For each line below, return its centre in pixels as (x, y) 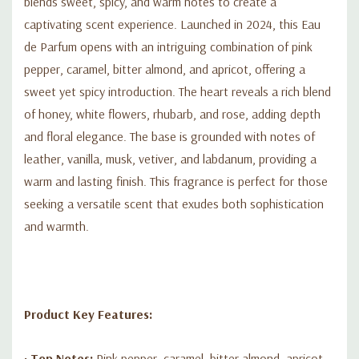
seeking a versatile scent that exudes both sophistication (174, 203)
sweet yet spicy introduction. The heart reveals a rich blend (177, 91)
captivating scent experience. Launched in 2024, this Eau (172, 24)
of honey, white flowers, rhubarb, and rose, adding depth (172, 113)
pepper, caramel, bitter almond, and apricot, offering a (165, 69)
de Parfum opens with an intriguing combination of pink (168, 46)
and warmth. (56, 226)
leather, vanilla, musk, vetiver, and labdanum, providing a (170, 158)
